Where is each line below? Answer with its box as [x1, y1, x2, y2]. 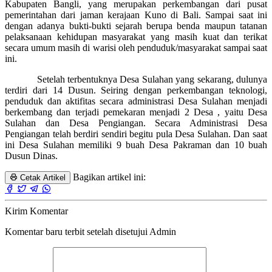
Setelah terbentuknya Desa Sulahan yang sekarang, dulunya [5, 73, 267, 84]
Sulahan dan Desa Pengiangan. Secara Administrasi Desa [5, 117, 267, 128]
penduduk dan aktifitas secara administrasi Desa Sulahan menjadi [5, 95, 267, 106]
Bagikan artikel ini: [73, 171, 146, 182]
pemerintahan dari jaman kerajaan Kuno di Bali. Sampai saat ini [5, 9, 267, 20]
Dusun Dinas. [5, 150, 58, 161]
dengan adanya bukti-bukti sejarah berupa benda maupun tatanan [5, 20, 267, 31]
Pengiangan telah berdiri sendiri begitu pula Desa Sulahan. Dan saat [5, 128, 267, 139]
